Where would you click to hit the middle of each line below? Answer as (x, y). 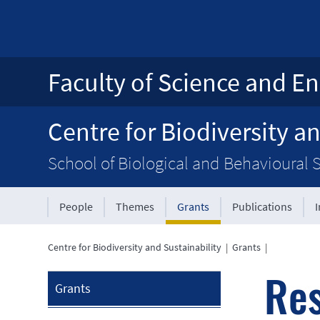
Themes (135, 206)
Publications (262, 206)
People (76, 206)
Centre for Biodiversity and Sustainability (135, 247)
